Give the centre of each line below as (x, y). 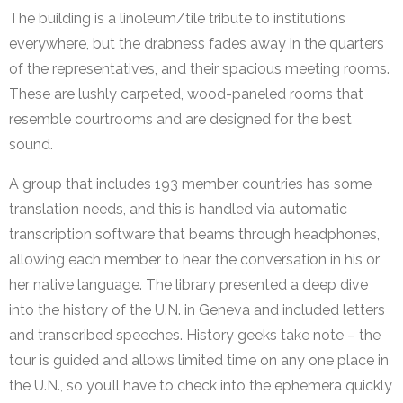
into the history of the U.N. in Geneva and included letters (197, 310)
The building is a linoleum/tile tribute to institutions (177, 19)
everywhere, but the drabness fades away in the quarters (197, 44)
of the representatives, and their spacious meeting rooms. (199, 69)
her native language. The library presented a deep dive (188, 285)
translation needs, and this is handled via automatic (178, 210)
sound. (31, 145)
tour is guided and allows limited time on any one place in (199, 361)
